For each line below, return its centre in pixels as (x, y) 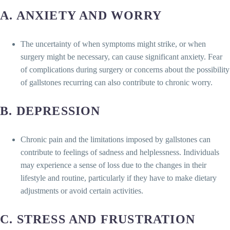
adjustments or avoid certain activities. (82, 191)
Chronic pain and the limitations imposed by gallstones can (116, 140)
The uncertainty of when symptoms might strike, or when (113, 44)
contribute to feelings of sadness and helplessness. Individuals (120, 152)
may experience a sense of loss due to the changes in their (113, 165)
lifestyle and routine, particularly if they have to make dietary (119, 178)
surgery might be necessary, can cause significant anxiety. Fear (121, 57)
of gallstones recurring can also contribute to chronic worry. (117, 83)
